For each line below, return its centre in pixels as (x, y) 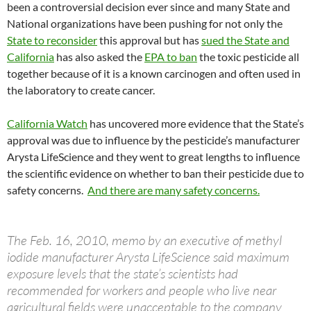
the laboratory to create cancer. (81, 90)
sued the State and (245, 40)
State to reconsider (52, 40)
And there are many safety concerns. (174, 190)
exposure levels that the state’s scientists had (123, 274)
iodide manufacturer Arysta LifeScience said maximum (148, 257)
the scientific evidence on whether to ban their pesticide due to (155, 174)
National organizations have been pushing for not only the (145, 24)
